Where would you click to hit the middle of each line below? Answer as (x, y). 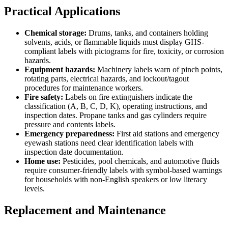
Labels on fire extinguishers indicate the (128, 97)
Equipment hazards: (60, 70)
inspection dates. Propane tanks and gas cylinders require (116, 116)
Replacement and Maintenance (85, 210)
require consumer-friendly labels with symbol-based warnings (123, 170)
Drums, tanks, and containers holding (147, 33)
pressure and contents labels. (70, 125)
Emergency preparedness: (69, 134)
